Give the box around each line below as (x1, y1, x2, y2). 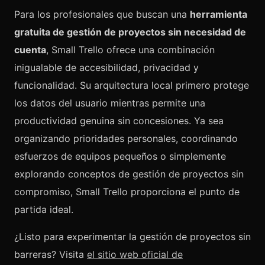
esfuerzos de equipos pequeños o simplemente (14, 150, 226, 162)
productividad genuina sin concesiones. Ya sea (14, 115, 224, 127)
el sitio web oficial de (87, 248, 183, 260)
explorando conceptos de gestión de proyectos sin (14, 168, 244, 180)
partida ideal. (14, 203, 73, 215)
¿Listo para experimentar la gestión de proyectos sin (14, 231, 251, 243)
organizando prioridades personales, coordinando (14, 132, 238, 144)
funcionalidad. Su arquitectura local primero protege (14, 79, 249, 91)
